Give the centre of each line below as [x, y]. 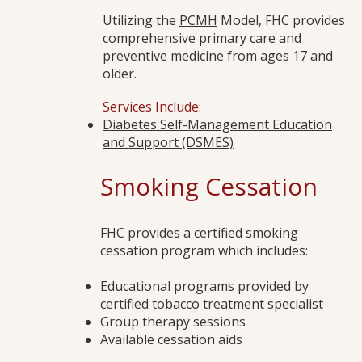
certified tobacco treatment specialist [213, 304]
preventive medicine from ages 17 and [218, 56]
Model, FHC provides [281, 20]
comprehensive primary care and [202, 38]
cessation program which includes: [206, 250]
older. [120, 74]
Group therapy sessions [173, 322]
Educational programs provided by [204, 286]
